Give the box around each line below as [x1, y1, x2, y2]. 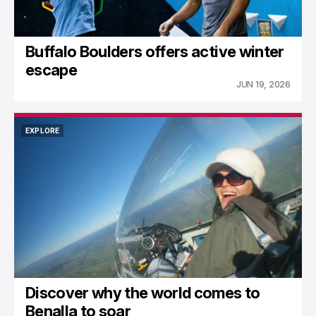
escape [25, 61, 78, 80]
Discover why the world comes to [25, 284, 260, 303]
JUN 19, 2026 [236, 79, 291, 90]
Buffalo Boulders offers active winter [25, 42, 284, 61]
